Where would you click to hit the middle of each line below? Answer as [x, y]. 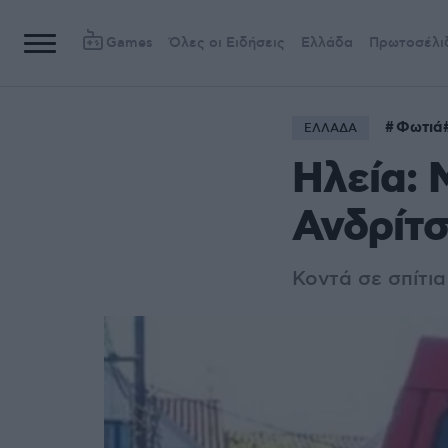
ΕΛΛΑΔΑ [330, 128]
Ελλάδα [327, 43]
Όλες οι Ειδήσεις [227, 43]
